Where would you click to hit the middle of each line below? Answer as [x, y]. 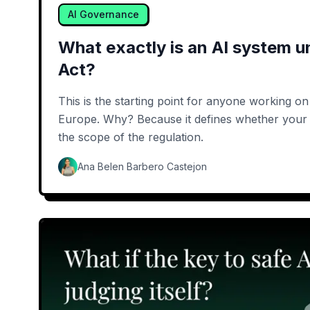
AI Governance [103, 15]
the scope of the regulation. [131, 137]
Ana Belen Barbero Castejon [142, 167]
